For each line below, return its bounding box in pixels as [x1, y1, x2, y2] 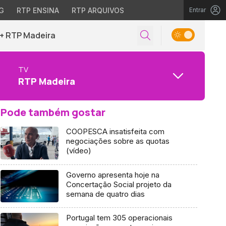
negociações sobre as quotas [66, 136, 169, 146]
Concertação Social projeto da [66, 179, 172, 189]
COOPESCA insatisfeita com [66, 127, 164, 136]
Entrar [189, 6, 206, 14]
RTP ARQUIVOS [71, 6, 124, 15]
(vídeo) [66, 146, 91, 155]
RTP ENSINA [16, 6, 59, 15]
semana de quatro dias [66, 189, 145, 199]
